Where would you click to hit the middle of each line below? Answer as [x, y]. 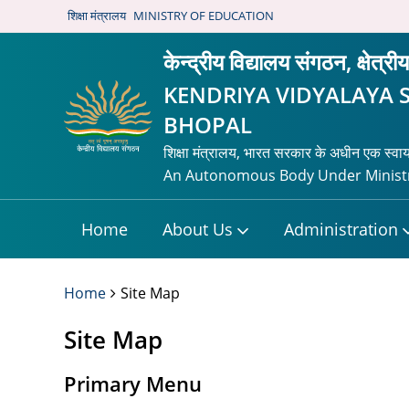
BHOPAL [208, 125]
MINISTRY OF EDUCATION [204, 16]
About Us [198, 229]
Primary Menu [133, 384]
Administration [341, 229]
